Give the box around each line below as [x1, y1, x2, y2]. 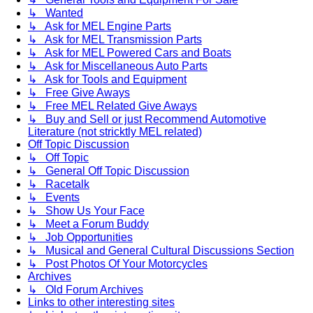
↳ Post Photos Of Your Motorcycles [28, 258, 208, 270]
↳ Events [28, 191, 80, 204]
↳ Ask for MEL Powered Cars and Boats [28, 47, 231, 59]
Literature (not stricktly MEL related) [28, 126, 202, 138]
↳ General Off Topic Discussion [28, 165, 189, 177]
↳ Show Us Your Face [28, 205, 145, 217]
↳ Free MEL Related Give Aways [28, 100, 197, 112]
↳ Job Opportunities [28, 231, 133, 244]
